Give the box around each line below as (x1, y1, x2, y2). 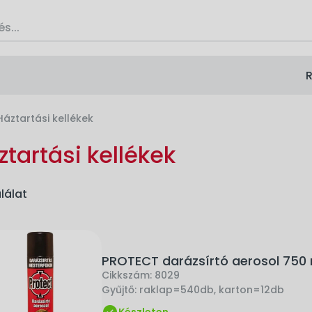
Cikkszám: (102, 267, 155, 282)
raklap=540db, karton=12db (139, 282, 284, 297)
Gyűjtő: (102, 282, 139, 297)
